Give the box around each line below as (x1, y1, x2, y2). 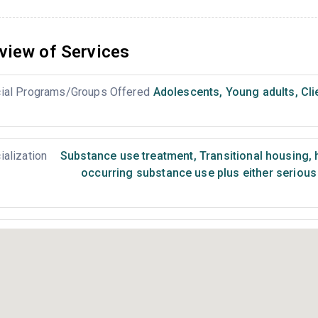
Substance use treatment (60, 149, 194, 163)
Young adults (222, 85, 295, 99)
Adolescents (153, 85, 220, 99)
